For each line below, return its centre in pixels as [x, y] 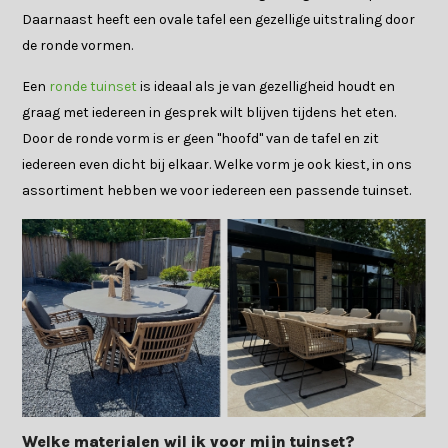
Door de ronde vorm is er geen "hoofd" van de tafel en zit [201, 139]
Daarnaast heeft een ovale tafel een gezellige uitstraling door [219, 20]
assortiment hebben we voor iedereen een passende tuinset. [217, 191]
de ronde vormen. [78, 46]
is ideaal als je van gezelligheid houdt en [266, 87]
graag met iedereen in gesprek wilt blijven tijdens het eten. [209, 113]
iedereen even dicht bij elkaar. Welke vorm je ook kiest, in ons [217, 165]
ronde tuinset [93, 87]
